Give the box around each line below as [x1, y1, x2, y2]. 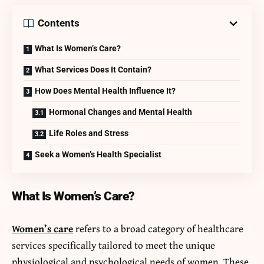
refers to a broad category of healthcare [73, 220, 243, 236]
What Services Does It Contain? [35, 64, 151, 74]
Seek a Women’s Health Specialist [35, 149, 161, 159]
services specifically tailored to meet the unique [12, 237, 215, 252]
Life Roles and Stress [49, 128, 128, 138]
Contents [38, 17, 80, 29]
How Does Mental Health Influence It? [35, 85, 176, 95]
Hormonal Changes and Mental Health [49, 107, 192, 117]
